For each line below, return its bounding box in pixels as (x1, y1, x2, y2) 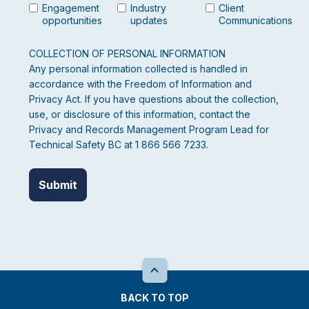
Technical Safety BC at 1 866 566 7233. (29, 139, 208, 151)
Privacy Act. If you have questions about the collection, (29, 93, 279, 106)
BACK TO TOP (120, 291, 189, 303)
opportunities (42, 14, 102, 27)
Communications (218, 14, 292, 27)
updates (130, 14, 168, 27)
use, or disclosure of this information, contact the (29, 108, 250, 121)
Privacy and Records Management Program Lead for (29, 123, 269, 136)
